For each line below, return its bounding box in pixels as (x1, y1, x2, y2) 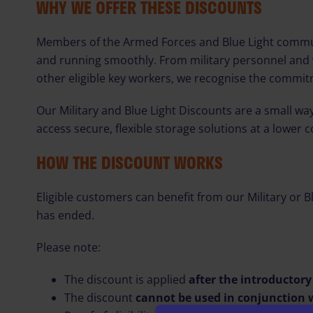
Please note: (36, 240, 101, 255)
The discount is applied (64, 272, 189, 287)
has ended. (36, 208, 94, 223)
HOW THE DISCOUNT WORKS (36, 150, 223, 175)
